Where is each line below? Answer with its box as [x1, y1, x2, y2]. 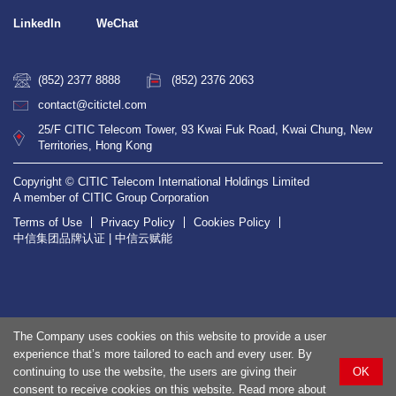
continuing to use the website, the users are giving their [13, 365, 296, 378]
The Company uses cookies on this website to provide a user [13, 330, 326, 343]
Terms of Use [13, 216, 82, 230]
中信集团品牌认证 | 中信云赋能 [13, 232, 172, 246]
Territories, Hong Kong [38, 139, 152, 153]
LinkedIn [13, 17, 61, 31]
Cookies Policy [194, 216, 270, 230]
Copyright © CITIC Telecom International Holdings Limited [13, 175, 309, 189]
